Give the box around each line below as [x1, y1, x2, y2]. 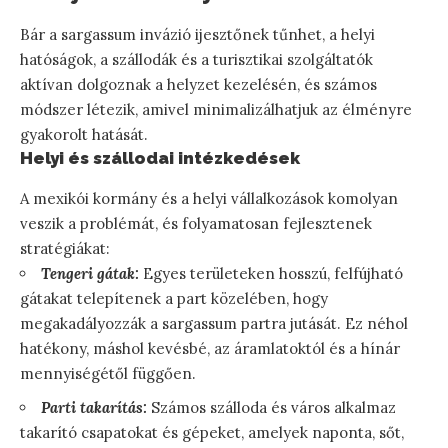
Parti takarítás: [41, 398, 147, 418]
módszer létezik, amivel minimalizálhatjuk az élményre [20, 99, 412, 119]
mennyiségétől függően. [20, 364, 196, 384]
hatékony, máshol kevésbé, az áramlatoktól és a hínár [20, 339, 400, 359]
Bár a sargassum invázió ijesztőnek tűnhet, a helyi [20, 24, 375, 44]
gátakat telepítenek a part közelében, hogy [20, 289, 328, 309]
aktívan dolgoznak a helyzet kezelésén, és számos [20, 74, 377, 94]
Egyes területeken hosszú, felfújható [139, 264, 403, 284]
